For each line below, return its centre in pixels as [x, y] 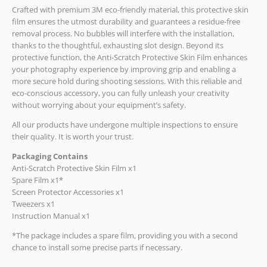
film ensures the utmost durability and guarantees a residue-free [126, 22]
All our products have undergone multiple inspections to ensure [125, 125]
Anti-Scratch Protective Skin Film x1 [74, 168]
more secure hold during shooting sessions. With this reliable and [127, 81]
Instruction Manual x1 [51, 215]
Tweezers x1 [33, 204]
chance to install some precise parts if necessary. [97, 247]
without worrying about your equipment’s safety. [99, 105]
